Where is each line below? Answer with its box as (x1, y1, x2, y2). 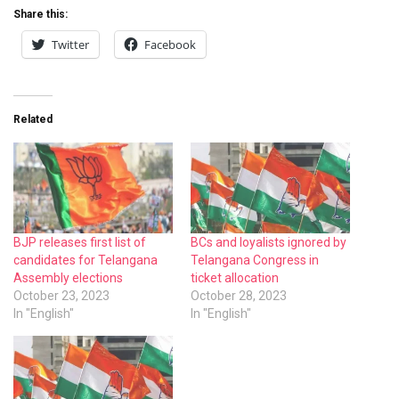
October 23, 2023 (13, 289, 110, 304)
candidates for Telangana (13, 253, 158, 268)
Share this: (13, 7, 68, 20)
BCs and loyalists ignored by (191, 235, 346, 250)
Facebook (144, 36, 196, 53)
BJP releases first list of (13, 235, 146, 250)
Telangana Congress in (191, 253, 319, 268)
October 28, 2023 (191, 289, 287, 304)
